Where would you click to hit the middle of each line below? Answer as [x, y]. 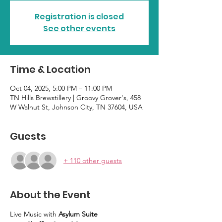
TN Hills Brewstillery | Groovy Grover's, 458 [75, 98]
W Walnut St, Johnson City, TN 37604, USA [76, 107]
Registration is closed [79, 17]
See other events [79, 28]
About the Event [50, 195]
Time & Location [50, 69]
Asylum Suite [78, 214]
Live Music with [34, 214]
